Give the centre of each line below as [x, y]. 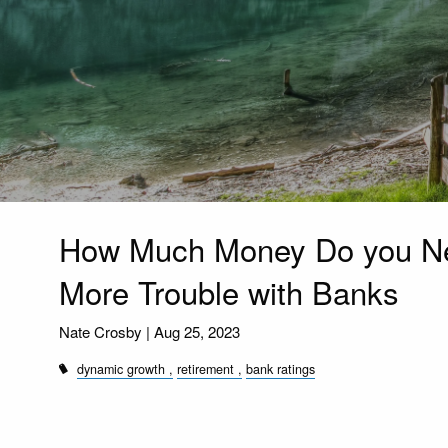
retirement [206, 368]
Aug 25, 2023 [197, 331]
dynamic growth [121, 368]
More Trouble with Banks [229, 291]
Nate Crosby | [107, 331]
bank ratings [281, 368]
